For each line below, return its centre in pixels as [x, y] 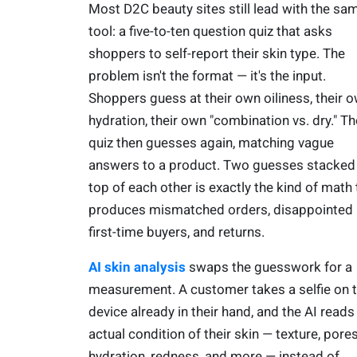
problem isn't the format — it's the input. [207, 76]
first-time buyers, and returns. [176, 232]
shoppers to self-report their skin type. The [216, 54]
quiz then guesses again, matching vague [211, 143]
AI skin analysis [137, 267]
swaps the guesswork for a [269, 267]
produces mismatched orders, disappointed [220, 210]
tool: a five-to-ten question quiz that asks [210, 31]
